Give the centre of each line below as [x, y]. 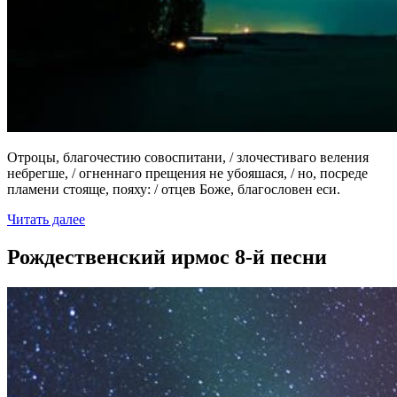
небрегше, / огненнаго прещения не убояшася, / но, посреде [187, 173]
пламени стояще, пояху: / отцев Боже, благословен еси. [174, 189]
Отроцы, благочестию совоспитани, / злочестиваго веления [188, 157]
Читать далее [46, 219]
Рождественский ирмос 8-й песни [167, 257]
